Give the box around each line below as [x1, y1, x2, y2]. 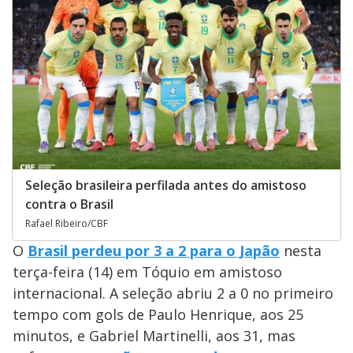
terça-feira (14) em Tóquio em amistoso [13, 262, 282, 281]
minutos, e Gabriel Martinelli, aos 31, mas [13, 325, 295, 345]
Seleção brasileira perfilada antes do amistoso [25, 176, 307, 194]
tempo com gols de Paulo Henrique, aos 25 [13, 304, 303, 324]
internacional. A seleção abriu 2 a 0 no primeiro [13, 283, 333, 303]
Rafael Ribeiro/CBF [25, 216, 108, 230]
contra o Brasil [25, 195, 113, 213]
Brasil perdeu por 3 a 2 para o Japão [28, 240, 280, 260]
